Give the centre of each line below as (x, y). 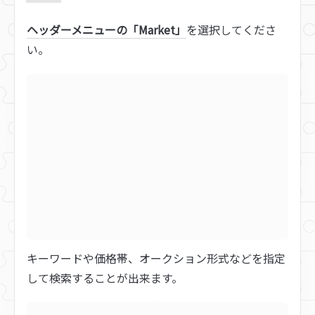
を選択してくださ (231, 30)
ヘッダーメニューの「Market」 (107, 30)
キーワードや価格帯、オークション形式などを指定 (156, 258)
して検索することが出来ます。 (105, 277)
